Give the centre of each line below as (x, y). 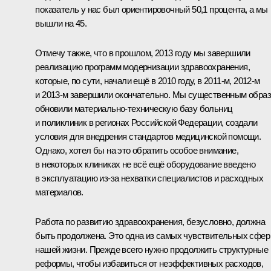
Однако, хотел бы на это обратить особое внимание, (137, 150)
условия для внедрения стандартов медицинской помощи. (148, 136)
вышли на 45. (61, 23)
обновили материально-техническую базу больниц (134, 108)
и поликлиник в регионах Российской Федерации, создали (146, 122)
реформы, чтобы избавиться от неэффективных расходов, (149, 263)
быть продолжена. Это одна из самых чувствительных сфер (152, 235)
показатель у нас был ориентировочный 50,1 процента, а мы (152, 9)
